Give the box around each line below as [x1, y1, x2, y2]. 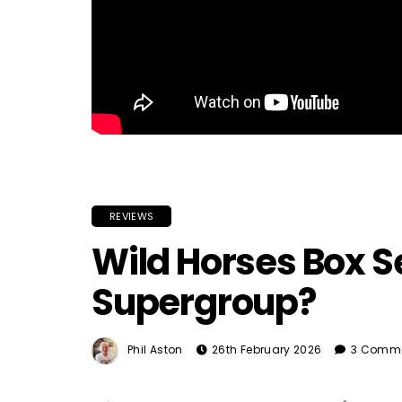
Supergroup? [92, 277, 316, 328]
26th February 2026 [211, 342, 322, 357]
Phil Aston [127, 342, 183, 357]
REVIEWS [109, 209, 154, 223]
